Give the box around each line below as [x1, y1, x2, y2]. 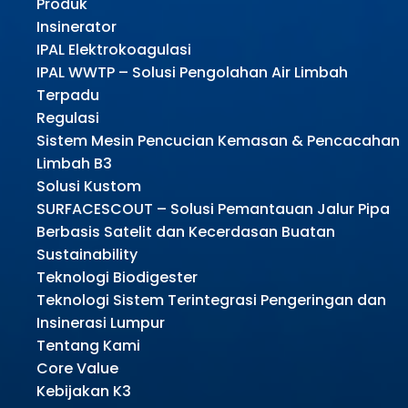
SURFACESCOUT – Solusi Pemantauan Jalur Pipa [36, 199, 390, 220]
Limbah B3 [36, 153, 112, 175]
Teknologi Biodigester [36, 267, 198, 289]
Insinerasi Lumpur [36, 312, 165, 334]
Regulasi [36, 107, 99, 129]
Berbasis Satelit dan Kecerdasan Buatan [36, 221, 335, 243]
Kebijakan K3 [36, 381, 131, 403]
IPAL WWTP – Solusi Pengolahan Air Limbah [36, 62, 348, 84]
